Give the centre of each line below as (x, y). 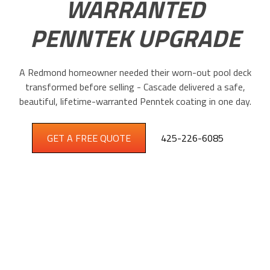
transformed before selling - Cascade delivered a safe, (135, 87)
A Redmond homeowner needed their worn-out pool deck (135, 72)
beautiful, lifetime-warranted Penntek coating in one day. (135, 101)
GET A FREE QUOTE (89, 138)
